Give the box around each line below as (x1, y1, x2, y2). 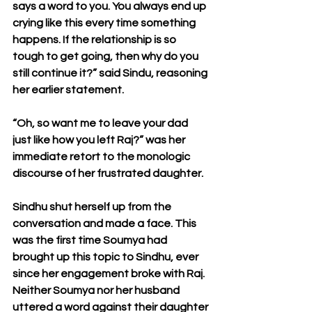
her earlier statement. (13, 84, 124, 95)
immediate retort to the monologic (13, 151, 192, 162)
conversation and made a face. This (13, 218, 198, 229)
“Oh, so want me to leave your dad (13, 118, 190, 129)
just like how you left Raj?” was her (13, 134, 187, 146)
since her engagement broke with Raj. (13, 268, 207, 279)
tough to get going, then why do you (13, 51, 201, 62)
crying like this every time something (13, 17, 198, 29)
